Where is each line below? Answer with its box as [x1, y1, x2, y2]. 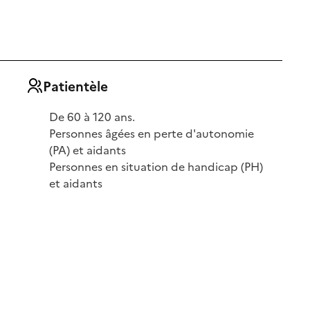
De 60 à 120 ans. [49, 108, 136, 124]
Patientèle [42, 76, 108, 95]
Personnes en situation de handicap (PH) [49, 158, 264, 174]
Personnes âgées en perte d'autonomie [49, 125, 255, 140]
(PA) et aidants [49, 141, 127, 157]
